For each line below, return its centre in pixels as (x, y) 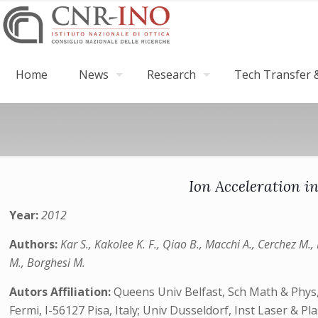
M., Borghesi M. (48, 263)
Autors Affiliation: (62, 292)
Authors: (35, 244)
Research (171, 75)
